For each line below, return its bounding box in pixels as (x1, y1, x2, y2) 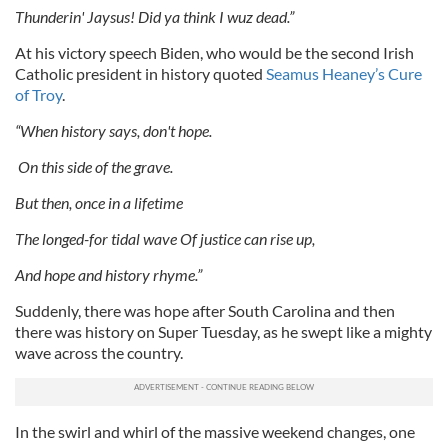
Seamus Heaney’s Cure (266, 64, 422, 84)
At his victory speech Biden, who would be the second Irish (15, 43, 414, 63)
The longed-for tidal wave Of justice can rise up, (15, 229, 318, 249)
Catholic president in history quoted (15, 64, 266, 84)
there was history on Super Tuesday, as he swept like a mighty (15, 322, 432, 342)
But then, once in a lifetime (15, 193, 186, 213)
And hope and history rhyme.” (15, 265, 205, 285)
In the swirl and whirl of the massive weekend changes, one (15, 422, 415, 442)
